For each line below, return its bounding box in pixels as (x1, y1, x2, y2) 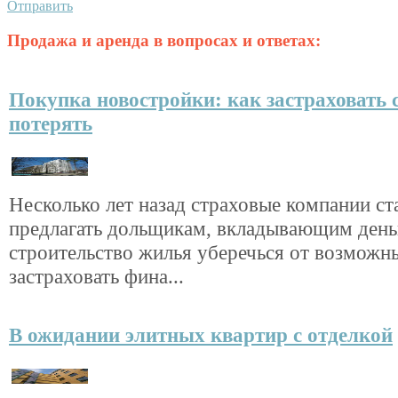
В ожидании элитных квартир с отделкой (9, 323, 393, 347)
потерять (9, 112, 92, 136)
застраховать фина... (9, 265, 184, 289)
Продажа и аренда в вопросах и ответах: (7, 31, 321, 51)
